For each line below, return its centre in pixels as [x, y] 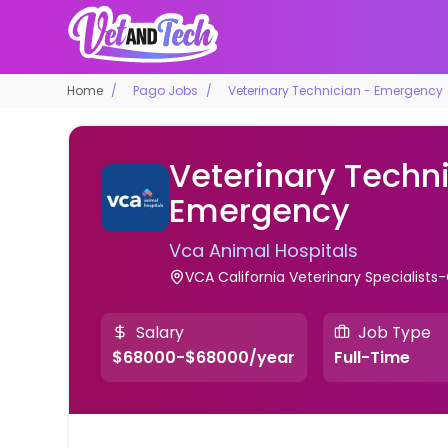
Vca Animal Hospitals [263, 250]
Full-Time [371, 358]
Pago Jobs [166, 90]
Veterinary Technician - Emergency [336, 90]
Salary [160, 332]
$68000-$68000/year [204, 358]
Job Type [394, 332]
